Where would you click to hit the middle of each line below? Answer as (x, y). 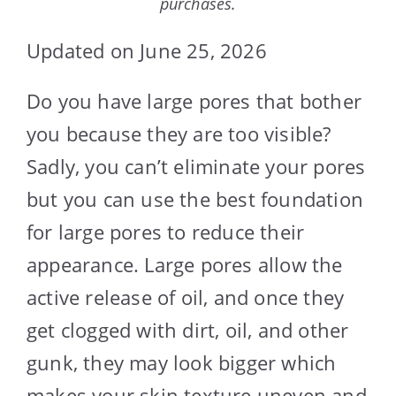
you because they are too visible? (179, 133)
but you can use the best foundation (195, 198)
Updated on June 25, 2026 (147, 50)
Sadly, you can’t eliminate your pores (196, 166)
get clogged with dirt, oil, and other (188, 329)
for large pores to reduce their (166, 231)
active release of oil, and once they (186, 297)
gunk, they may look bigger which (182, 362)
